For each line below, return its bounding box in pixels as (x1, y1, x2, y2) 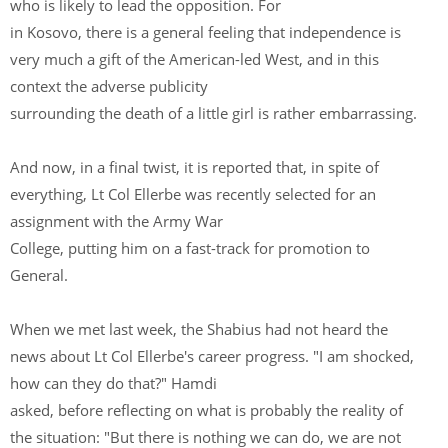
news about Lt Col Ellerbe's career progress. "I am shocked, (10, 346, 414, 366)
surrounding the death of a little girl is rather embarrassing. (10, 103, 417, 123)
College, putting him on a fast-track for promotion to (10, 238, 370, 258)
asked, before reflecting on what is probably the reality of (10, 400, 403, 420)
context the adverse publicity (10, 76, 212, 96)
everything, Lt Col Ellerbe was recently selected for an (10, 184, 376, 204)
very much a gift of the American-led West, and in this (10, 49, 379, 69)
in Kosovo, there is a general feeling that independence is (10, 22, 401, 42)
